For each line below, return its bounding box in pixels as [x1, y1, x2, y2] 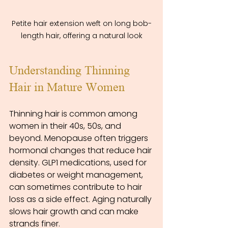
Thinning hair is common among [9, 108, 139, 120]
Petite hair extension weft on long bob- [11, 18, 152, 29]
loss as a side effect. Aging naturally [9, 193, 154, 206]
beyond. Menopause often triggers [9, 132, 150, 145]
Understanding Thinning [9, 64, 133, 78]
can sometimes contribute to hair [9, 181, 144, 193]
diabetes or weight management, [9, 169, 145, 181]
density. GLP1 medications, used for [9, 157, 149, 169]
